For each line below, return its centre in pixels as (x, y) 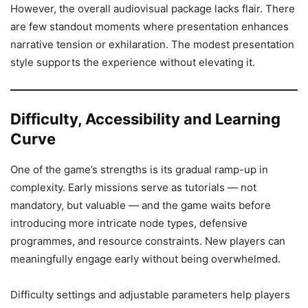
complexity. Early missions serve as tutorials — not (133, 187)
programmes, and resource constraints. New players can (148, 241)
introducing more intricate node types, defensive (129, 223)
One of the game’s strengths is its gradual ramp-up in (139, 169)
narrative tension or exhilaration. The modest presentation (152, 44)
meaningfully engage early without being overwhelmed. (145, 259)
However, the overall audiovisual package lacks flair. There (153, 9)
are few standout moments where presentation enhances (150, 26)
